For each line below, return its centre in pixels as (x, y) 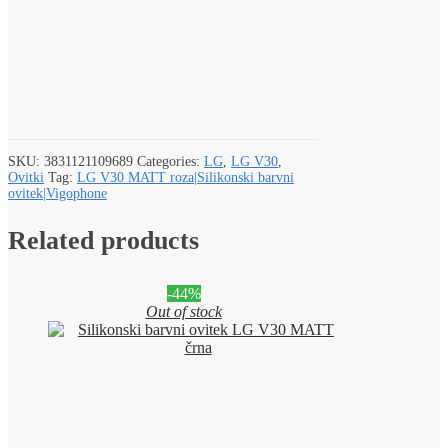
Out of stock (183, 312)
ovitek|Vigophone (57, 193)
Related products (103, 241)
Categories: (170, 161)
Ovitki (26, 177)
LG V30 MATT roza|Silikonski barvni (185, 177)
